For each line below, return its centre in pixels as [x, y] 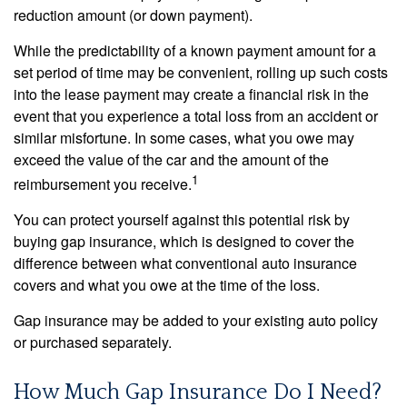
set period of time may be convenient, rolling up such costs [201, 72]
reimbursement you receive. [103, 184]
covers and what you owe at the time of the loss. [167, 285]
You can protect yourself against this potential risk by [182, 220]
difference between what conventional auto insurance [185, 263]
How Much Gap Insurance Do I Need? [198, 393]
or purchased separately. [93, 342]
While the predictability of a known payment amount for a [195, 50]
